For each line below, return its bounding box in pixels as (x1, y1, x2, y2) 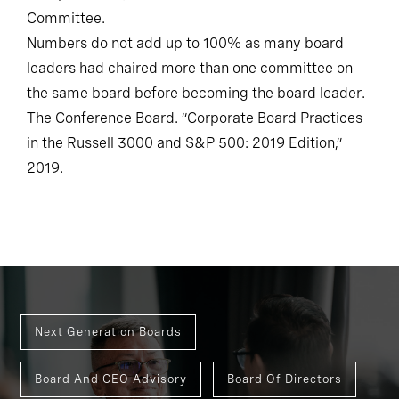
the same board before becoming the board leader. (27, 84, 365, 102)
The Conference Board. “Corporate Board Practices (27, 109, 362, 126)
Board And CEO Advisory (35, 371, 187, 386)
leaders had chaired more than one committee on (27, 59, 353, 77)
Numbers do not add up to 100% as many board (27, 34, 344, 52)
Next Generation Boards (35, 324, 182, 338)
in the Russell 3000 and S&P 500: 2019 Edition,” (27, 134, 342, 151)
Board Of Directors (227, 371, 342, 386)
